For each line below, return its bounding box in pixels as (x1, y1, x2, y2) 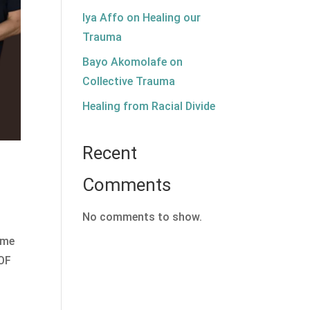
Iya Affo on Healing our (82, 11, 201, 24)
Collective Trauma (82, 75, 176, 88)
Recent (82, 143, 138, 163)
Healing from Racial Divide (82, 100, 216, 113)
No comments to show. (82, 210, 203, 224)
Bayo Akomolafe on (82, 55, 183, 69)
